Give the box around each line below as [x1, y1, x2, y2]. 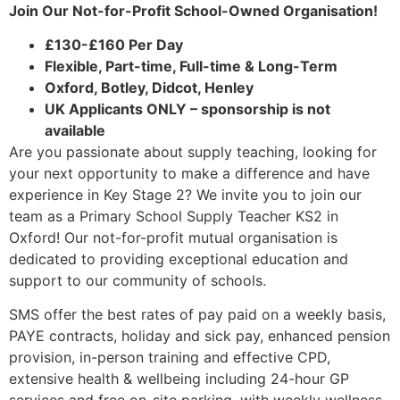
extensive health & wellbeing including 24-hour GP [9, 370, 349, 388]
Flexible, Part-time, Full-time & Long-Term [45, 57, 337, 76]
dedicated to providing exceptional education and [9, 250, 348, 269]
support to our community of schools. [9, 271, 266, 290]
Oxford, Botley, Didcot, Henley [45, 79, 254, 97]
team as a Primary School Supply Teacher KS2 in [9, 207, 338, 226]
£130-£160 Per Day [45, 36, 183, 54]
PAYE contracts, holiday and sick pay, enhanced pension [9, 327, 390, 346]
